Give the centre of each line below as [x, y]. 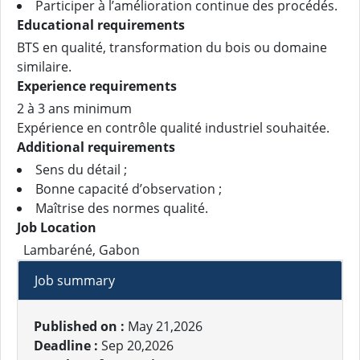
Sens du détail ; [81, 170]
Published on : [81, 326]
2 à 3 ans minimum [74, 108]
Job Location [57, 227]
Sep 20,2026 [137, 346]
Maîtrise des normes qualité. [122, 208]
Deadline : [67, 346]
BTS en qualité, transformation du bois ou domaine [172, 47]
